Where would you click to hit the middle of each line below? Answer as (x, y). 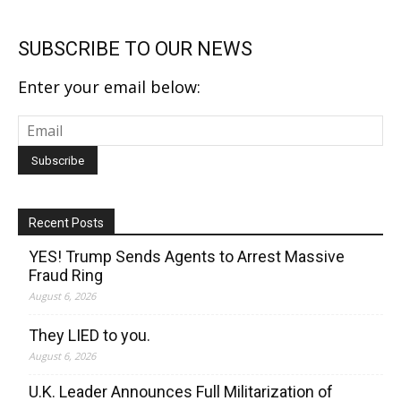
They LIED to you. (90, 335)
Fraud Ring (66, 275)
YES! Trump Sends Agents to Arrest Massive (187, 256)
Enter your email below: (109, 87)
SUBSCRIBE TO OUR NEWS (135, 49)
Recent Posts (66, 223)
